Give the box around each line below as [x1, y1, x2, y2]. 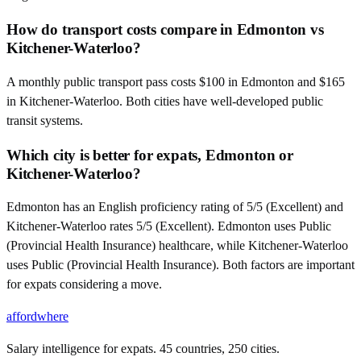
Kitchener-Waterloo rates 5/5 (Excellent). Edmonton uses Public [6, 219, 331, 234]
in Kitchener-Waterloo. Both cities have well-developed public [6, 93, 323, 108]
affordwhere [6, 309, 68, 324]
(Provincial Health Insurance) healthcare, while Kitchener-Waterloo [6, 239, 348, 253]
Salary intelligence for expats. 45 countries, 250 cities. [6, 342, 280, 356]
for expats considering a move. [6, 277, 162, 292]
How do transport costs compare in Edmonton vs [6, 21, 324, 39]
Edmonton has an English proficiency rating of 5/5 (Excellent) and [6, 200, 343, 214]
